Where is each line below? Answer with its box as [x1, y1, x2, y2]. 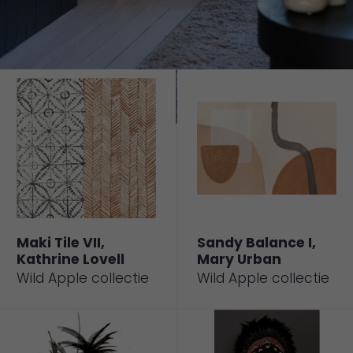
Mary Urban [197, 250, 281, 269]
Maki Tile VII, [17, 233, 105, 253]
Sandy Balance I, [197, 233, 316, 253]
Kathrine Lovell [17, 250, 124, 269]
